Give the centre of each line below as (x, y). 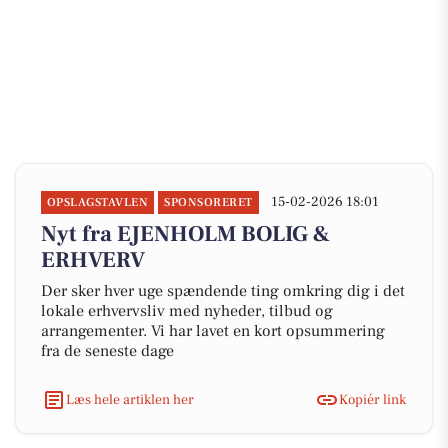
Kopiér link (372, 399)
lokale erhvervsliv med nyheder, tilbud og (187, 311)
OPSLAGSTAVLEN (98, 202)
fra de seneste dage (107, 351)
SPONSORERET (208, 202)
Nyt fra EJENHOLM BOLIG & (185, 234)
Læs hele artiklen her (130, 399)
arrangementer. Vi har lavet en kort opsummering (213, 331)
